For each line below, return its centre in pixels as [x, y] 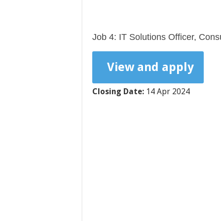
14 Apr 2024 [167, 92]
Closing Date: [118, 92]
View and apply [150, 67]
